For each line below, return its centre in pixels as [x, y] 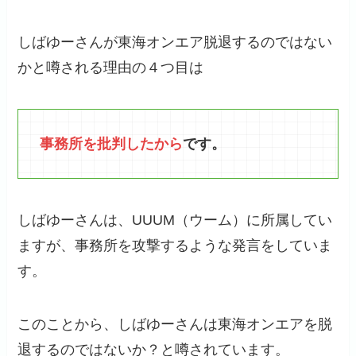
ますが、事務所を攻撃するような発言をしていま [175, 245]
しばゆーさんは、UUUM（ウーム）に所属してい [175, 220]
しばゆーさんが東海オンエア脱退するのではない [175, 43]
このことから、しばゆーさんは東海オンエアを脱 [175, 325]
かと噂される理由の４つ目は [111, 68]
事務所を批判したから [112, 143]
